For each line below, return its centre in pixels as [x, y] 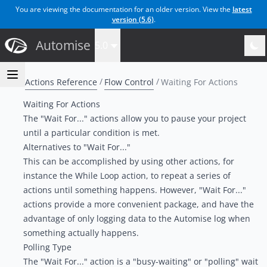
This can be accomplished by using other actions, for [128, 161]
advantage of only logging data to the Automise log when [136, 218]
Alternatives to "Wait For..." [77, 147]
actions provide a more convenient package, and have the [138, 204]
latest [242, 9]
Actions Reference [61, 81]
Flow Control [129, 81]
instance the [49, 176]
